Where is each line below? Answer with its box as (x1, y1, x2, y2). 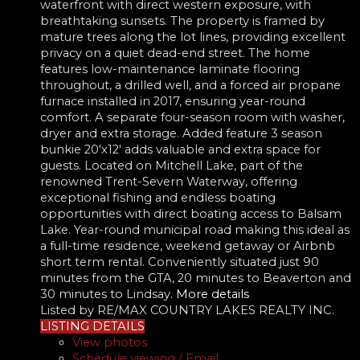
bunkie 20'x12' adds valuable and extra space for (40, 141, 321, 157)
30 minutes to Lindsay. (40, 286, 173, 301)
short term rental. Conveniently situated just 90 (40, 254, 319, 269)
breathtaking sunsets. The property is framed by (40, 13, 325, 28)
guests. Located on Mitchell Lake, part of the (40, 157, 303, 173)
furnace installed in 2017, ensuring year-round (40, 93, 305, 108)
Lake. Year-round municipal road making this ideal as (40, 222, 350, 237)
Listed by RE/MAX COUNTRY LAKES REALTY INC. (40, 302, 334, 317)
